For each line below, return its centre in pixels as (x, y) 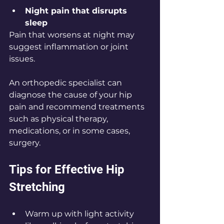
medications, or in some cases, (70, 131)
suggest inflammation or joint (70, 47)
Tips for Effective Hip (68, 170)
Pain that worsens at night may (73, 35)
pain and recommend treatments (78, 107)
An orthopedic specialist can (66, 83)
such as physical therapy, (59, 119)
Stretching (37, 187)
